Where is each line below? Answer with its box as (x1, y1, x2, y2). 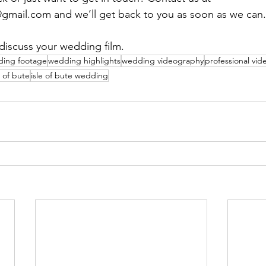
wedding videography (122, 55, 204, 66)
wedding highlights (48, 55, 121, 66)
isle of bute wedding (31, 70, 108, 81)
